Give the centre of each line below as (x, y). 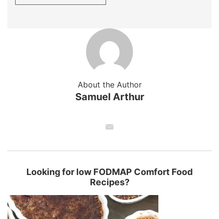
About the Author (109, 85)
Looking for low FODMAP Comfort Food (109, 172)
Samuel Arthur (109, 97)
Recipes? (109, 182)
